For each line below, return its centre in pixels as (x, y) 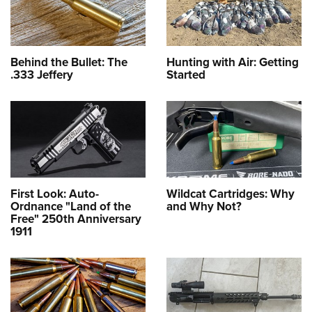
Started (186, 75)
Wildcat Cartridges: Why (231, 194)
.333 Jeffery (42, 75)
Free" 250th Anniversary (76, 219)
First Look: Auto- (55, 194)
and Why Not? (204, 206)
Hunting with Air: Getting (233, 63)
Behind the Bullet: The (69, 63)
